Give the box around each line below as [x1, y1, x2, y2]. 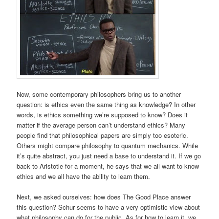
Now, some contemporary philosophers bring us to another [17, 89, 181, 99]
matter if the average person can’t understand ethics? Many [17, 120, 186, 130]
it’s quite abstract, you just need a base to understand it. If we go [17, 151, 201, 160]
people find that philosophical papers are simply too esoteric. [17, 131, 189, 140]
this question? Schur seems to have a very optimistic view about [17, 202, 200, 212]
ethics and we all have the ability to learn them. [17, 172, 153, 181]
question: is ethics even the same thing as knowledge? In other [17, 100, 196, 109]
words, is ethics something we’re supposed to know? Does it [17, 110, 188, 119]
